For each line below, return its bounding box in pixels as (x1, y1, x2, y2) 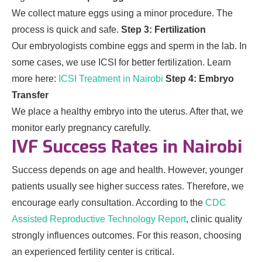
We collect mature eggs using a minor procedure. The (12, 8, 233, 19)
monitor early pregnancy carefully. (12, 123, 151, 133)
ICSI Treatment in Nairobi (58, 74, 163, 84)
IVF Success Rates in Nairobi (12, 135, 242, 159)
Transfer (12, 90, 49, 101)
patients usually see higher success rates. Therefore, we (12, 181, 244, 192)
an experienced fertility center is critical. (12, 247, 174, 257)
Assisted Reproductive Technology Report (12, 214, 186, 225)
